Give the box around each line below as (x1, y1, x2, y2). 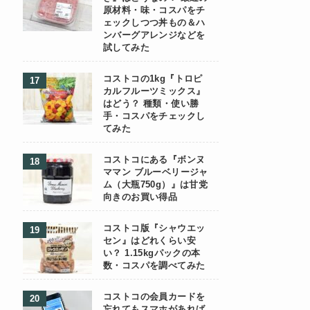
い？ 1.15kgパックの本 (103, 248, 201, 258)
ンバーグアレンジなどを (103, 30, 206, 40)
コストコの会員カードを (103, 292, 206, 302)
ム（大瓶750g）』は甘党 (103, 180, 208, 190)
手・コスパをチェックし (103, 111, 206, 121)
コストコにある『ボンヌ (103, 155, 206, 165)
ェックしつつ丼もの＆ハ (103, 18, 206, 28)
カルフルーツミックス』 (103, 86, 206, 96)
